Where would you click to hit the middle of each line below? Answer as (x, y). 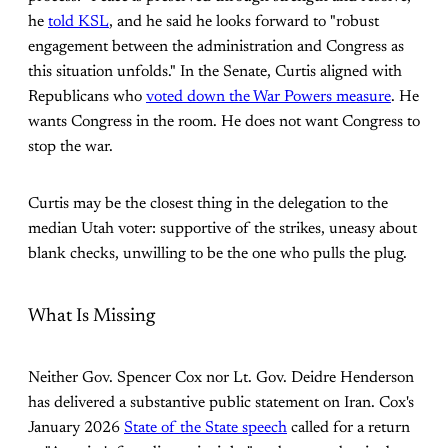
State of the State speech (205, 427)
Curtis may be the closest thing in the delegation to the (208, 204)
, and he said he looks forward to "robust (244, 22)
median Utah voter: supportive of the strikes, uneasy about (222, 229)
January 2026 (76, 427)
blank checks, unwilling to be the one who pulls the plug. (217, 254)
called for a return (348, 427)
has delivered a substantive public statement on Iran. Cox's (221, 402)
